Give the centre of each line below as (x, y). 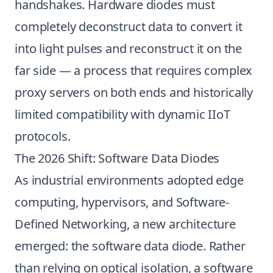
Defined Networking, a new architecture (125, 224)
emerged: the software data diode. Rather (130, 246)
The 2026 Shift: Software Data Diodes (117, 158)
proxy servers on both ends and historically (134, 92)
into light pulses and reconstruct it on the (129, 48)
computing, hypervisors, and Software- (122, 202)
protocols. (43, 136)
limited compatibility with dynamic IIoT (122, 114)
